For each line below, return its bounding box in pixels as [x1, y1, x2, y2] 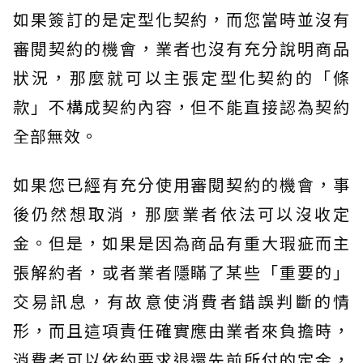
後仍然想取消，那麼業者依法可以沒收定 [13, 201, 350, 225]
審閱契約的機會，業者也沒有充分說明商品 [13, 36, 350, 60]
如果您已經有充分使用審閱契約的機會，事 [13, 172, 350, 196]
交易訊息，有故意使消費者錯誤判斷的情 [13, 288, 350, 313]
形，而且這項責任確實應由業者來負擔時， [13, 318, 350, 342]
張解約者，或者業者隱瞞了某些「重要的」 [13, 259, 350, 284]
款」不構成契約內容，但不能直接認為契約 [13, 94, 350, 118]
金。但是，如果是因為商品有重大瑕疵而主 [13, 230, 350, 254]
